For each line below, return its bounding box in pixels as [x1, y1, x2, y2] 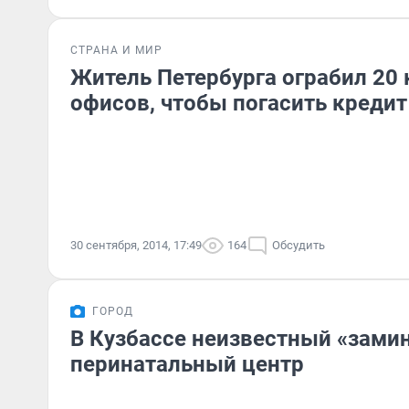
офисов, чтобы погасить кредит [70, 90, 407, 116]
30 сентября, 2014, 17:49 [70, 238, 202, 252]
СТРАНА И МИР [70, 44, 163, 57]
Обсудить [272, 238, 325, 252]
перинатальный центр [70, 351, 304, 377]
